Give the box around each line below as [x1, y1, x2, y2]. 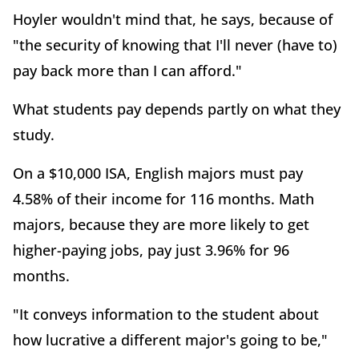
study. [13, 125, 54, 145]
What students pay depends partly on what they [13, 99, 341, 119]
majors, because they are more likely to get [13, 215, 309, 235]
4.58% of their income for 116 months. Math [13, 189, 314, 209]
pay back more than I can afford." [13, 61, 242, 81]
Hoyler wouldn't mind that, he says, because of [13, 10, 333, 30]
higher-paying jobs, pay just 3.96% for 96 [13, 240, 289, 260]
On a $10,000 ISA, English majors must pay [13, 163, 303, 184]
